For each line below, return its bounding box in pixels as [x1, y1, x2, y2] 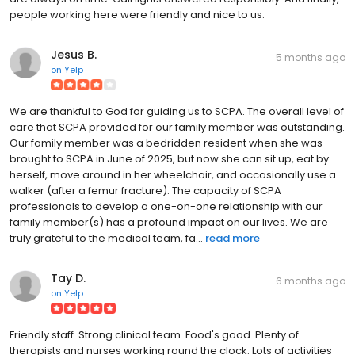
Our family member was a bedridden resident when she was [10, 135, 323, 151]
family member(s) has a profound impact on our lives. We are [10, 214, 328, 230]
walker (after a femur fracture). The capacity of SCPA [10, 182, 281, 198]
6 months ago [276, 273, 345, 288]
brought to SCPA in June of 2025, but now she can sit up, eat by [10, 151, 329, 166]
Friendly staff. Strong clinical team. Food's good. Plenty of [10, 326, 299, 342]
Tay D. [51, 269, 86, 286]
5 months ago [276, 50, 345, 64]
